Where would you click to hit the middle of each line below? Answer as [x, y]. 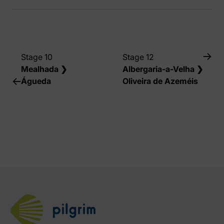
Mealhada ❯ [44, 69]
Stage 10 [37, 57]
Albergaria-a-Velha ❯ [163, 69]
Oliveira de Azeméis [160, 81]
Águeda [36, 81]
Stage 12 [138, 57]
